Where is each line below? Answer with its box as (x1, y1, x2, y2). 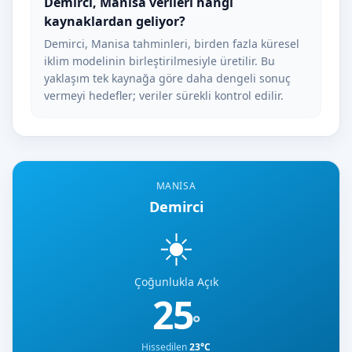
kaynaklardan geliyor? (44, 13, 185, 30)
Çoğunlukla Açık (134, 274, 218, 289)
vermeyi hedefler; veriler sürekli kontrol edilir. (44, 88, 284, 103)
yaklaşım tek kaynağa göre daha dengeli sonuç (44, 71, 291, 86)
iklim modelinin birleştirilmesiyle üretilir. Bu (44, 53, 275, 68)
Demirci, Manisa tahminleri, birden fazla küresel (44, 36, 299, 51)
